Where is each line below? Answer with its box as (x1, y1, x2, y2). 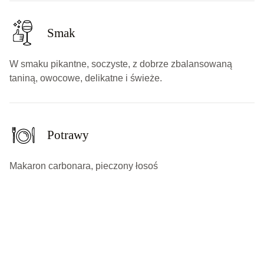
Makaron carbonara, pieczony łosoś (9, 160, 158, 171)
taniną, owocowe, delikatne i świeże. (9, 72, 162, 83)
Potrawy (47, 127, 89, 142)
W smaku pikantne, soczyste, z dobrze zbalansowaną (9, 58, 232, 69)
